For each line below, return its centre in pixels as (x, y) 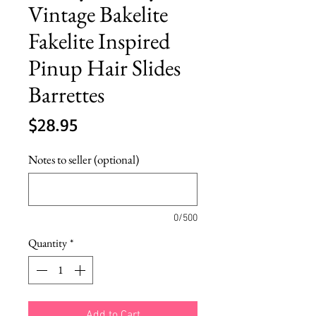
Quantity (48, 243)
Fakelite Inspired (99, 41)
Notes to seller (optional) (84, 159)
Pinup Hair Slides (104, 67)
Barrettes (66, 94)
